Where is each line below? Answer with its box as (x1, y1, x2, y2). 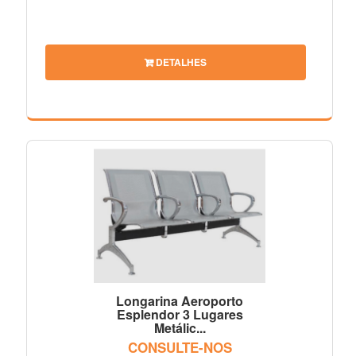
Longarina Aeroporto (116, 291, 243, 310)
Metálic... (153, 318, 206, 337)
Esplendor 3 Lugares (116, 304, 243, 323)
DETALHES (153, 54, 207, 69)
